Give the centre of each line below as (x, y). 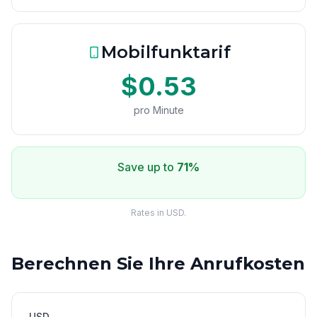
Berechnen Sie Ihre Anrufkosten (158, 264)
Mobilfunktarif (166, 52)
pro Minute (158, 110)
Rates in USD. (158, 213)
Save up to (147, 167)
